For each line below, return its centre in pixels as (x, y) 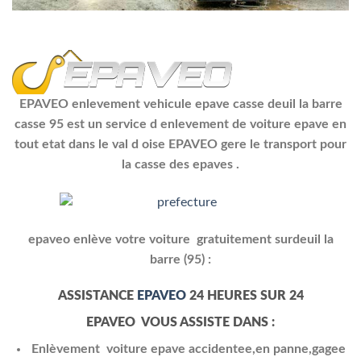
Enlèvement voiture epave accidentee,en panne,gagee (189, 349)
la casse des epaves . (180, 165)
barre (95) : (180, 259)
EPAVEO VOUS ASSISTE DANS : (180, 323)
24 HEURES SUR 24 (246, 296)
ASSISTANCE (97, 296)
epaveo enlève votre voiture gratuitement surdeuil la (180, 239)
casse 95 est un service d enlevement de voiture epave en (180, 124)
